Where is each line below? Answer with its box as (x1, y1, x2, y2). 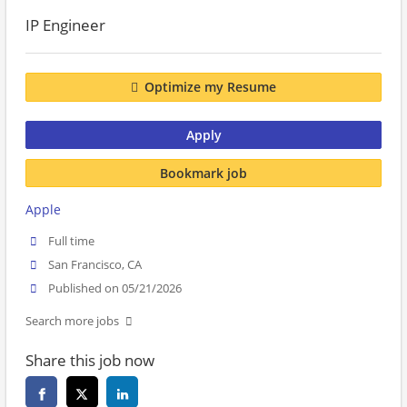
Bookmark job (160, 164, 247, 182)
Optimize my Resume (144, 78, 276, 96)
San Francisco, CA (48, 257, 143, 273)
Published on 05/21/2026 (48, 281, 183, 297)
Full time (48, 233, 95, 249)
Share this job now (25, 350, 154, 372)
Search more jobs (25, 313, 119, 330)
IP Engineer (25, 15, 105, 35)
